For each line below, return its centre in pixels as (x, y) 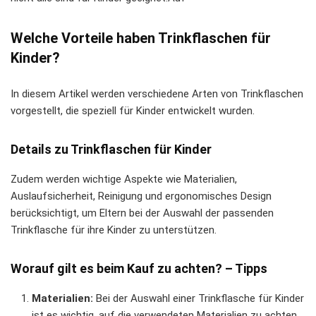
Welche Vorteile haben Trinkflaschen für (141, 38)
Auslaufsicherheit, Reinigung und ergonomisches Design (141, 196)
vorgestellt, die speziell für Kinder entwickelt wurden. (133, 111)
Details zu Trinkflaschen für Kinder (111, 150)
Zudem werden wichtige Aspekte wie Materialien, (124, 180)
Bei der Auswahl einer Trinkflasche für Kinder (199, 299)
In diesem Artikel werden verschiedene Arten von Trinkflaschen (157, 94)
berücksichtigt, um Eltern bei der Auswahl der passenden (142, 213)
